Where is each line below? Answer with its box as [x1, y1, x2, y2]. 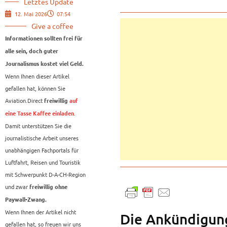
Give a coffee [31, 21, 73, 31]
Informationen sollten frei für [5, 35, 83, 42]
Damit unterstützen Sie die [5, 122, 71, 130]
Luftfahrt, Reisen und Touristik [5, 158, 81, 167]
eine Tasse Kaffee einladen [5, 110, 74, 117]
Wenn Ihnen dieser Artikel [5, 72, 69, 81]
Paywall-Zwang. [5, 197, 47, 203]
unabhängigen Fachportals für [5, 146, 79, 155]
